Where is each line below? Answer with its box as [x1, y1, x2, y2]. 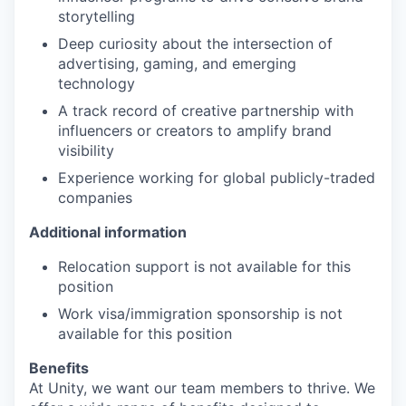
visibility [58, 140, 114, 159]
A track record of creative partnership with [58, 101, 353, 120]
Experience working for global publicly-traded [58, 168, 375, 187]
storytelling [58, 6, 135, 25]
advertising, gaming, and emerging [58, 53, 296, 72]
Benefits [29, 358, 89, 377]
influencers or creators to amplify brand [58, 121, 332, 140]
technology [58, 73, 135, 92]
